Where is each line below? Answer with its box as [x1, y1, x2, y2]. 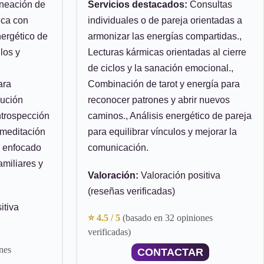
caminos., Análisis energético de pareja [88, 111, 252, 121]
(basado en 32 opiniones [123, 213, 213, 223]
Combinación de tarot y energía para [88, 79, 240, 89]
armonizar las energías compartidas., [88, 31, 242, 41]
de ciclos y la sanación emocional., [88, 63, 233, 73]
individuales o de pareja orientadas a [88, 15, 242, 25]
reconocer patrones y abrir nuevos [88, 95, 230, 105]
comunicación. [88, 143, 148, 153]
